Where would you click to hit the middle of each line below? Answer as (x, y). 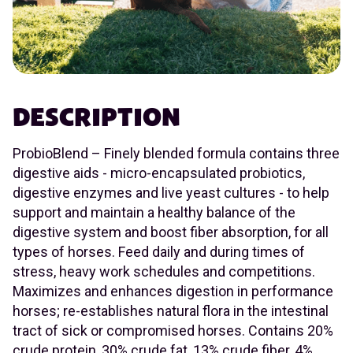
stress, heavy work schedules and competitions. (164, 272)
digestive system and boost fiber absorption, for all (171, 232)
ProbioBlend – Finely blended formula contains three (176, 154)
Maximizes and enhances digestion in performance (173, 292)
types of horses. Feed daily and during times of (159, 252)
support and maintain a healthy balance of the (154, 213)
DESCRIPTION (97, 118)
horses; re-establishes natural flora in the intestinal (171, 311)
